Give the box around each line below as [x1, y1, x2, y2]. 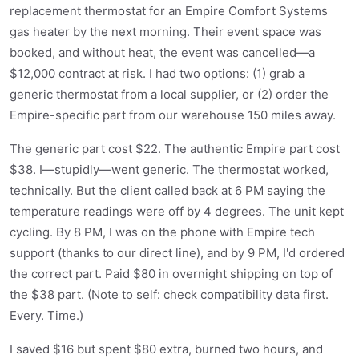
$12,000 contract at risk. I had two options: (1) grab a [10, 66, 305, 81]
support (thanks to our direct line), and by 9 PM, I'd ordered [10, 245, 345, 260]
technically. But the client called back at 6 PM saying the [10, 183, 325, 198]
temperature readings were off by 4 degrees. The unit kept [10, 204, 344, 219]
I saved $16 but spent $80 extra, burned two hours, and [10, 341, 323, 357]
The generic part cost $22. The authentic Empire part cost [10, 141, 340, 156]
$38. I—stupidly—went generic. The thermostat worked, [10, 162, 329, 177]
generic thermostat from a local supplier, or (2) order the [10, 87, 329, 102]
